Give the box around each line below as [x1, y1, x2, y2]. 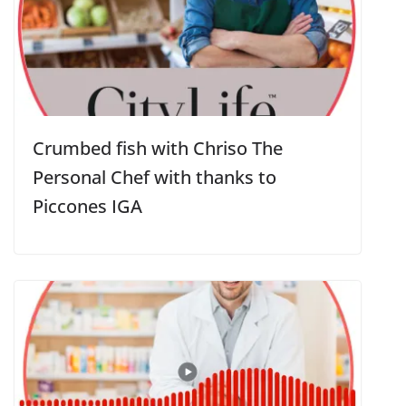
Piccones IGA [33, 193, 142, 218]
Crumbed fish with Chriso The [33, 135, 283, 160]
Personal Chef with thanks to [33, 164, 276, 189]
